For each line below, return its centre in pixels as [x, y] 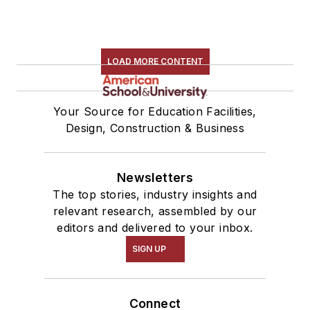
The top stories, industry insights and [155, 194]
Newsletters [155, 177]
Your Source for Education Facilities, [155, 111]
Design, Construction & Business [155, 128]
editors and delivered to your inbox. [155, 227]
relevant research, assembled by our [155, 211]
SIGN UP [149, 248]
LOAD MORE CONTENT [155, 61]
